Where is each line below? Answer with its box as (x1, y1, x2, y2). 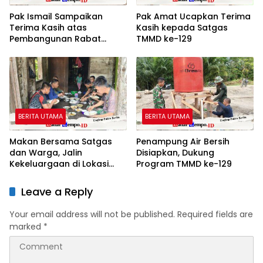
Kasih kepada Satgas (136, 21, 228, 33)
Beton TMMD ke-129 (9, 43, 93, 56)
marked (9, 221, 43, 233)
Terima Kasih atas (9, 21, 87, 33)
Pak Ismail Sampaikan (9, 10, 103, 22)
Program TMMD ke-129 (136, 158, 232, 170)
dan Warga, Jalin (9, 147, 82, 159)
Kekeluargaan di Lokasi (9, 158, 109, 170)
